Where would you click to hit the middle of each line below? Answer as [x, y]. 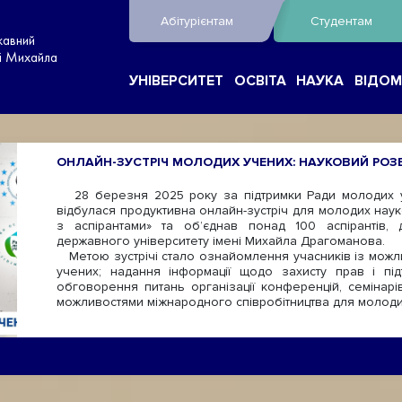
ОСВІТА [260, 81]
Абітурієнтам [197, 21]
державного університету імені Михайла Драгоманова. [221, 241]
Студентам [342, 21]
